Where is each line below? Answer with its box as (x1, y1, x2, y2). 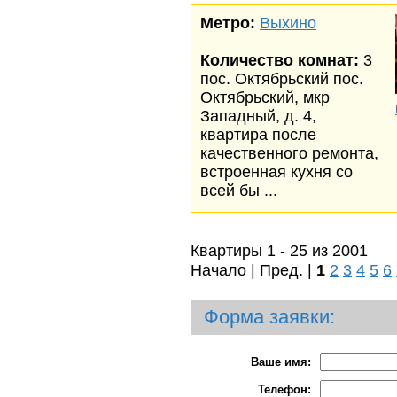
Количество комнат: (200, 51, 359, 69)
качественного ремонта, (200, 144, 378, 162)
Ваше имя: (251, 355, 311, 370)
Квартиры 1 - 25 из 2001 (191, 241, 368, 260)
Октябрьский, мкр (200, 89, 330, 106)
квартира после (200, 126, 316, 144)
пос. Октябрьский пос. (200, 70, 363, 88)
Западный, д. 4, (200, 107, 316, 125)
